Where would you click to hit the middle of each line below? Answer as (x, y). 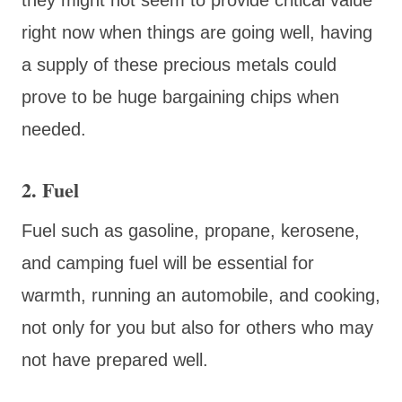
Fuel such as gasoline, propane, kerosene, (191, 230)
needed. (57, 129)
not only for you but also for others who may (197, 327)
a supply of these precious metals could (179, 64)
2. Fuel (53, 189)
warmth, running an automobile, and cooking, (201, 295)
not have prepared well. (115, 359)
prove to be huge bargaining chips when (180, 96)
